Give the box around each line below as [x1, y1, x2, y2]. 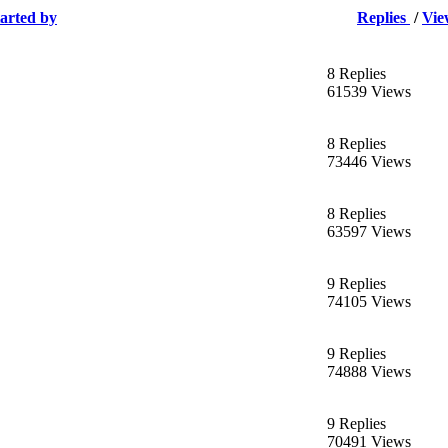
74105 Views [327, 292, 411, 310]
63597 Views [327, 222, 411, 240]
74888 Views [327, 362, 411, 380]
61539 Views [327, 82, 411, 100]
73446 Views [327, 152, 411, 170]
